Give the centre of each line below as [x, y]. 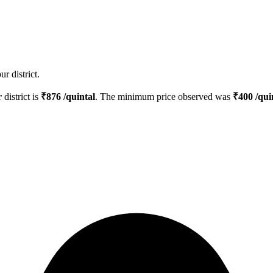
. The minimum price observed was [164, 97]
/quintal [78, 97]
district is [21, 97]
